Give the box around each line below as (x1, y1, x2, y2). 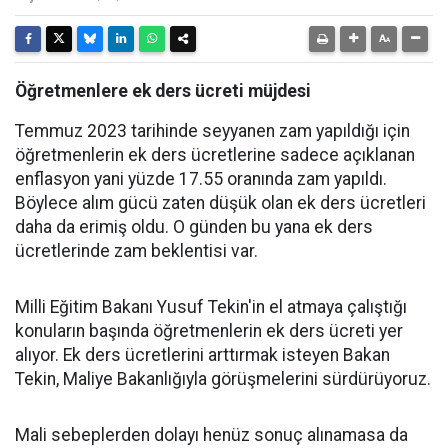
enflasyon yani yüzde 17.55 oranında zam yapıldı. (15, 169, 387, 189)
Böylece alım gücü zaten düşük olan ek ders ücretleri (15, 193, 426, 213)
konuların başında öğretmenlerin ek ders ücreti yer (15, 321, 403, 341)
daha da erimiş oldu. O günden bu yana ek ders (15, 217, 373, 237)
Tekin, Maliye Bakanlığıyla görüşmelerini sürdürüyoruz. (15, 369, 431, 389)
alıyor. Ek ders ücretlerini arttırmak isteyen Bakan (15, 345, 390, 365)
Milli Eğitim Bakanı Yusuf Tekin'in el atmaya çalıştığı (15, 297, 407, 317)
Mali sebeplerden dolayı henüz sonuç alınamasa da (15, 425, 408, 445)
